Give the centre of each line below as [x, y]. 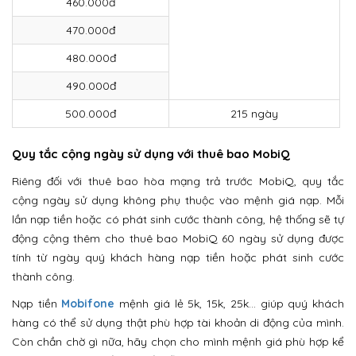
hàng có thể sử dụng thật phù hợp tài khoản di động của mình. [178, 323]
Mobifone [88, 304]
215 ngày [254, 114]
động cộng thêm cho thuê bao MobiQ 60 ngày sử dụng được [178, 238]
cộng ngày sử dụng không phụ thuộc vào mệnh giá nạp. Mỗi [178, 200]
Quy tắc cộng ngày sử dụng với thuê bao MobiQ [151, 154]
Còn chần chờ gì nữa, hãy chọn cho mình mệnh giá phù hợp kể [178, 342]
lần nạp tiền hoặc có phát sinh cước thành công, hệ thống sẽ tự [178, 219]
